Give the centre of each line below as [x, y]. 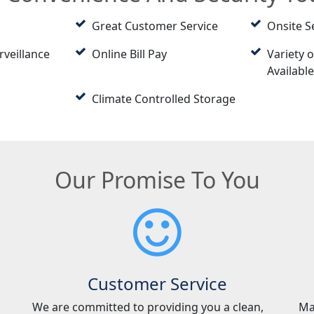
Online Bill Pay [129, 54]
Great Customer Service [155, 26]
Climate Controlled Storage [163, 98]
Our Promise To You [157, 179]
